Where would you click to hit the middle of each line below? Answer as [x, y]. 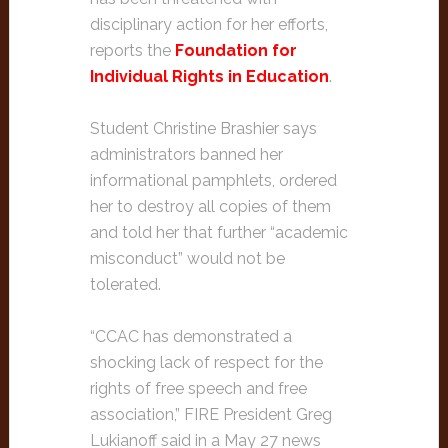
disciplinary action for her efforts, [208, 24]
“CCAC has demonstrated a [190, 336]
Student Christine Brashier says [203, 128]
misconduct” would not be [187, 258]
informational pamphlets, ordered [213, 180]
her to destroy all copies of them [210, 206]
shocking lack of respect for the [206, 362]
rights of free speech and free [198, 388]
